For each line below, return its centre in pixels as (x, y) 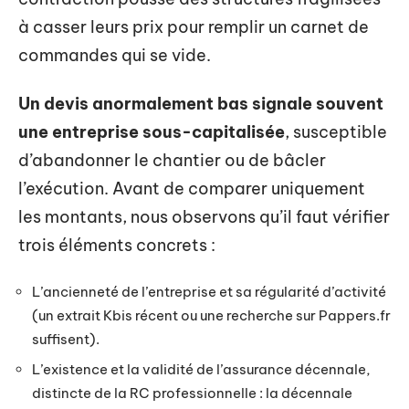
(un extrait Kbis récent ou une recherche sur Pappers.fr (211, 315)
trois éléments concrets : (117, 245)
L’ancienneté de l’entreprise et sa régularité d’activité (209, 291)
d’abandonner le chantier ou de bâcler (172, 160)
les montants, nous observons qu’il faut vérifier (204, 217)
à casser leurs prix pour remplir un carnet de (194, 26)
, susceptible (336, 132)
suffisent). (66, 339)
